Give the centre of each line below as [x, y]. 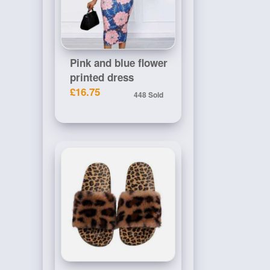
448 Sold [149, 95]
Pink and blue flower [119, 63]
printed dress [102, 77]
